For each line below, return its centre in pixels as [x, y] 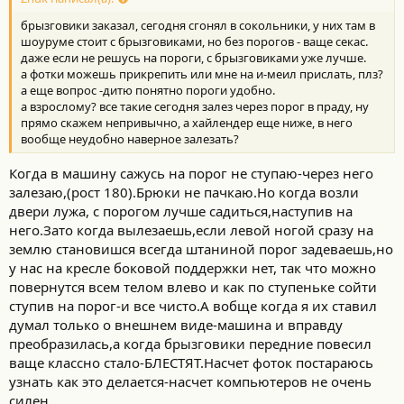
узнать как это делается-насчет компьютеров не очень [190, 381]
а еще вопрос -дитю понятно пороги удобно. [148, 91]
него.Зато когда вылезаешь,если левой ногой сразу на [191, 230]
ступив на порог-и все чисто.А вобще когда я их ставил [193, 305]
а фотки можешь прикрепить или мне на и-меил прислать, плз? [202, 74]
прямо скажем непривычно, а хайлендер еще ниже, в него [187, 123]
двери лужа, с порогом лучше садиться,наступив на [181, 211]
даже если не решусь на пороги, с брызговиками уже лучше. [193, 58]
